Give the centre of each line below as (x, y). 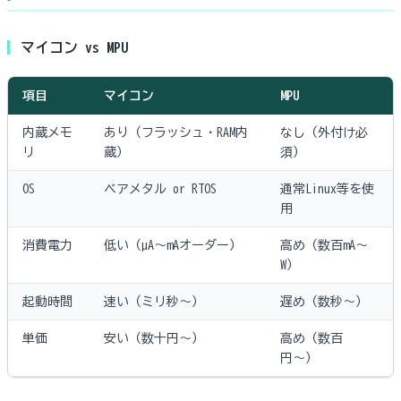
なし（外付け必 (324, 133)
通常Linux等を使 (327, 189)
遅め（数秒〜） (324, 302)
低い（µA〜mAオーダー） (173, 246)
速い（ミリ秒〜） (154, 302)
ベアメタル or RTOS (160, 189)
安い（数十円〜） (154, 339)
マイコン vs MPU (74, 48)
